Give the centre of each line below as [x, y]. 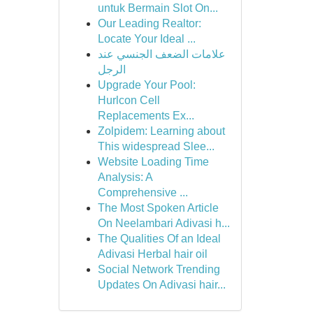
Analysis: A [125, 177]
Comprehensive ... [143, 192]
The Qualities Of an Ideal [159, 239]
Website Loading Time [153, 162]
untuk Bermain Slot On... [158, 8]
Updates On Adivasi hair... [161, 285]
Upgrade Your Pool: [146, 85]
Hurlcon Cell [129, 100]
